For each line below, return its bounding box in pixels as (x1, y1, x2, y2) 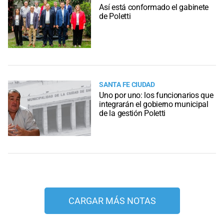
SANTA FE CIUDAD (99, 80, 155, 89)
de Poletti (99, 11, 131, 21)
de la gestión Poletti (99, 108, 166, 118)
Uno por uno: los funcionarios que (99, 90, 213, 100)
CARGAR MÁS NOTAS (68, 195, 156, 206)
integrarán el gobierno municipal (99, 99, 208, 109)
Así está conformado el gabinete (99, 2, 209, 12)
